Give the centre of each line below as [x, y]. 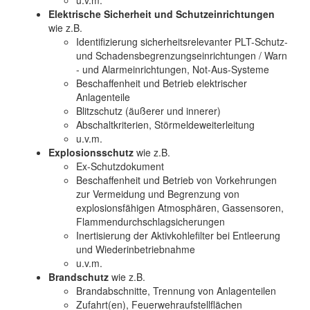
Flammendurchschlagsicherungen [151, 221]
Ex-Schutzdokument [120, 166]
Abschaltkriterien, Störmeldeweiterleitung [165, 125]
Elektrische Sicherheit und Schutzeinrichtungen [162, 14]
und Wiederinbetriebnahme [136, 249]
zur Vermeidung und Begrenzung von [158, 194]
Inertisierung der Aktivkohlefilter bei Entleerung [178, 235]
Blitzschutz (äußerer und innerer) [148, 111]
